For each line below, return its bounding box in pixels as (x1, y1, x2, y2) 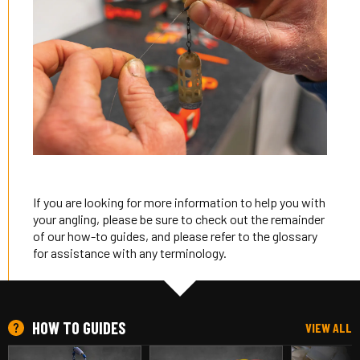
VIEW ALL (305, 320, 352, 336)
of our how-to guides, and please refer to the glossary (33, 228, 318, 244)
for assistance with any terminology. (33, 245, 227, 261)
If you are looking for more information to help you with (33, 194, 326, 211)
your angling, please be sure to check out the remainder (33, 211, 325, 227)
